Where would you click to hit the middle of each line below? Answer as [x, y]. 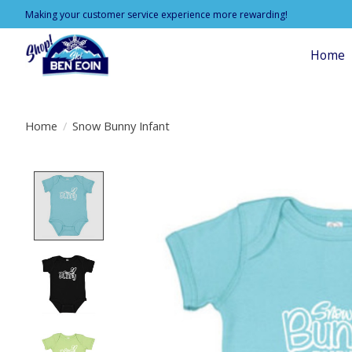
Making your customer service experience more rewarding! [156, 14]
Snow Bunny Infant [121, 125]
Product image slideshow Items [214, 180]
